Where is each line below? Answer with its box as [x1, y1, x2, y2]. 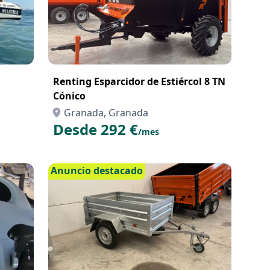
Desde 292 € [53, 119, 138, 139]
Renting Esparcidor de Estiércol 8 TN [53, 75, 225, 88]
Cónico [53, 89, 86, 102]
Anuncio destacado [51, 164, 143, 177]
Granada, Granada [64, 106, 148, 119]
